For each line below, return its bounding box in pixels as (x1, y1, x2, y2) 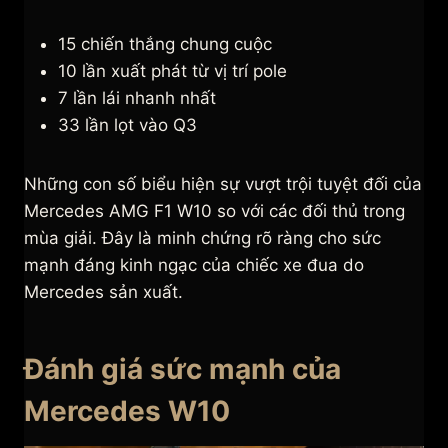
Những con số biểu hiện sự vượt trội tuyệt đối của (24, 174, 422, 195)
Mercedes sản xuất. (24, 282, 183, 303)
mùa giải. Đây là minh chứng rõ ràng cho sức (24, 228, 381, 249)
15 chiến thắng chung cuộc (58, 34, 272, 55)
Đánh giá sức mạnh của (24, 352, 341, 387)
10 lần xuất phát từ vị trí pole (58, 61, 287, 82)
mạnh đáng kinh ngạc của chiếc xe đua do (24, 255, 364, 276)
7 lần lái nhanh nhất (58, 88, 216, 109)
